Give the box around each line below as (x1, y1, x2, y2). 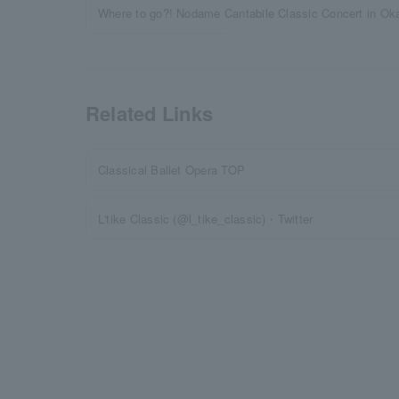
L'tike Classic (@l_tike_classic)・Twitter (98, 210, 313, 227)
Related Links (85, 99, 214, 127)
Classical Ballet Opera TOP (98, 161, 246, 178)
